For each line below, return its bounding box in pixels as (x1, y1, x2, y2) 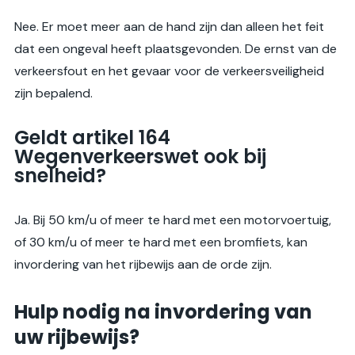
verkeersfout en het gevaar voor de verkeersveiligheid (14, 63, 324, 80)
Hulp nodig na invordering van (14, 299, 312, 326)
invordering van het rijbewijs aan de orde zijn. (14, 256, 272, 273)
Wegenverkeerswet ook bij (14, 143, 266, 170)
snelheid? (14, 162, 106, 189)
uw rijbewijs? (14, 324, 139, 351)
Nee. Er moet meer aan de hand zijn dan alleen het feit (14, 18, 324, 36)
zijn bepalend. (14, 85, 93, 102)
